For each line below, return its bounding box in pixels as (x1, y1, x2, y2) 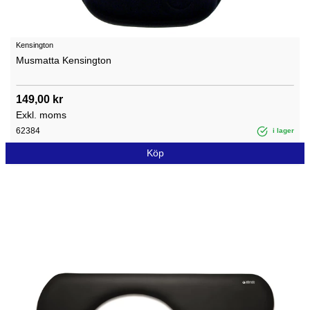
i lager (271, 127, 294, 135)
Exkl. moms (16, 109, 66, 121)
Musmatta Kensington (16, 55, 111, 66)
